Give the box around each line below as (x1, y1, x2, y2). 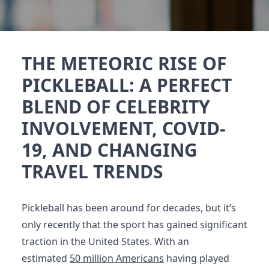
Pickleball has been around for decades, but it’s (22, 201, 236, 214)
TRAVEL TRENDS (22, 159, 163, 184)
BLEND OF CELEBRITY (22, 94, 210, 119)
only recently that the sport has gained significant (22, 218, 247, 231)
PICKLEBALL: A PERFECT (22, 73, 232, 97)
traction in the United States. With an (22, 235, 189, 248)
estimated (22, 252, 70, 265)
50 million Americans (70, 252, 164, 265)
